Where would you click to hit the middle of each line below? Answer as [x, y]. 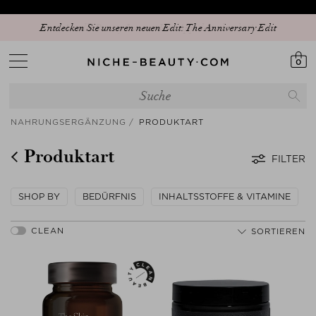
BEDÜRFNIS [109, 196]
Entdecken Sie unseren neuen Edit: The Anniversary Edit [158, 28]
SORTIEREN [278, 231]
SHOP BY [39, 196]
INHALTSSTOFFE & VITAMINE [225, 196]
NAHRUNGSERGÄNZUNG [68, 122]
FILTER [288, 159]
